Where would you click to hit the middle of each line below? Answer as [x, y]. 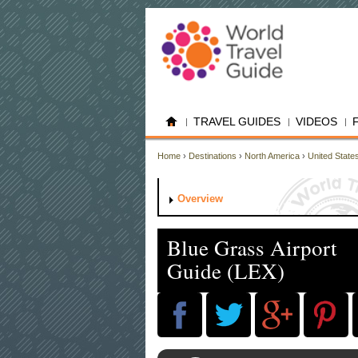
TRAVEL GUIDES [237, 121]
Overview [200, 199]
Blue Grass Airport [252, 248]
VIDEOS [316, 121]
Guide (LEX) [226, 271]
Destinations [213, 156]
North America [272, 156]
